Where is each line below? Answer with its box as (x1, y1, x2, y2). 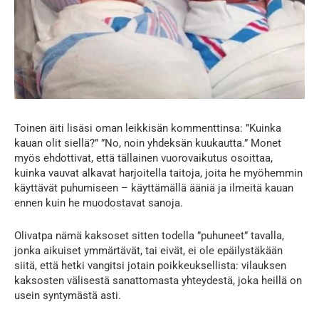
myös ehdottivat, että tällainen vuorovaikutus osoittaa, (14, 151, 273, 164)
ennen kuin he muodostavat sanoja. (14, 196, 183, 209)
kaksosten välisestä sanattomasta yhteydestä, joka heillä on (14, 273, 302, 287)
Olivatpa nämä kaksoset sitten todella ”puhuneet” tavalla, (14, 229, 284, 242)
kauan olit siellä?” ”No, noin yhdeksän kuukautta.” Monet (14, 136, 281, 150)
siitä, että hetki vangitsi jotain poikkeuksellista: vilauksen (14, 258, 286, 272)
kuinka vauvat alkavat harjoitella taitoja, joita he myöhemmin (14, 166, 303, 179)
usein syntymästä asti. (14, 288, 121, 302)
